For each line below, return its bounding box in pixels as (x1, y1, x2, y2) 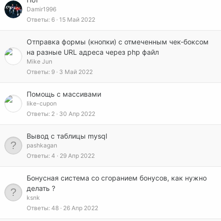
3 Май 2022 (59, 68, 93, 75)
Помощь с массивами (27, 90, 101, 98)
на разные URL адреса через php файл (27, 48, 159, 56)
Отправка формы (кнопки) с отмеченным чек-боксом (27, 37, 209, 46)
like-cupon (27, 100, 57, 107)
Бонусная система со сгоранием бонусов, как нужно (27, 174, 207, 182)
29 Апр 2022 (60, 151, 95, 159)
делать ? (27, 184, 55, 192)
